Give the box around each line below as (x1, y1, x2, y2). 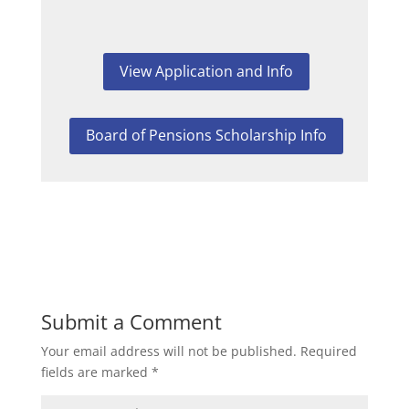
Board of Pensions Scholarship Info (86, 125, 328, 146)
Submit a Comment (40, 308, 222, 336)
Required (299, 342, 357, 361)
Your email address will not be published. (40, 342, 297, 361)
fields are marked (40, 363, 152, 382)
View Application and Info (120, 60, 294, 81)
